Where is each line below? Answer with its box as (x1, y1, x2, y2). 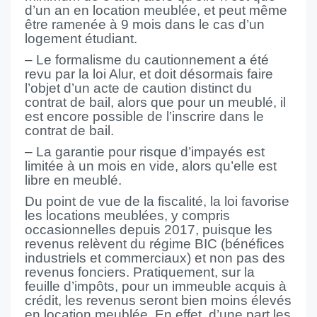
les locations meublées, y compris (25, 208, 230, 223)
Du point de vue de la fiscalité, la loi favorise (25, 194, 289, 209)
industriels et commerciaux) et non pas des (25, 250, 285, 265)
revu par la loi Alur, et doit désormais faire (25, 67, 273, 81)
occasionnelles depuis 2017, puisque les (25, 222, 272, 237)
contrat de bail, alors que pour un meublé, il (25, 95, 286, 110)
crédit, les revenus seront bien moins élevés (25, 293, 292, 308)
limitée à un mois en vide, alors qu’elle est (25, 158, 277, 173)
